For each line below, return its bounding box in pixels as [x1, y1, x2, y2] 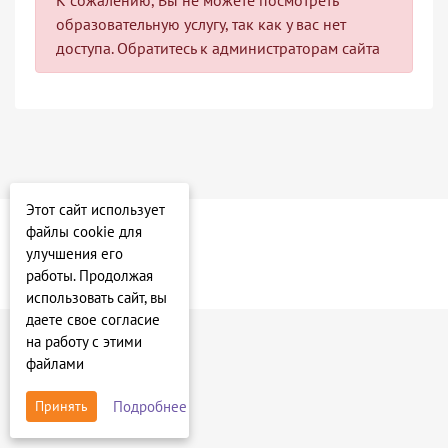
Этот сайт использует [26, 200, 165, 219]
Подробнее [113, 396, 187, 416]
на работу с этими [26, 332, 142, 351]
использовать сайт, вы [26, 288, 167, 307]
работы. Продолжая [26, 266, 153, 285]
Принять [35, 397, 88, 415]
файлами [26, 354, 84, 373]
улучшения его [26, 244, 123, 263]
